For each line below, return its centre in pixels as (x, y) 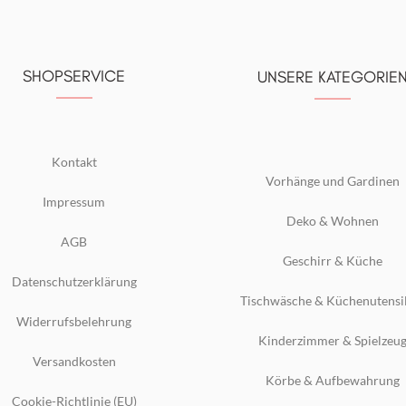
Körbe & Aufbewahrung (332, 380)
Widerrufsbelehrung (74, 321)
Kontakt (74, 161)
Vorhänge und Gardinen (332, 180)
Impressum (74, 201)
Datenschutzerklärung (74, 281)
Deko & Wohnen (332, 220)
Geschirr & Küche (332, 260)
